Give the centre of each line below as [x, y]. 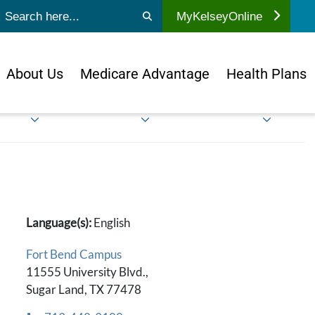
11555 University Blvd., [88, 272]
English [112, 223]
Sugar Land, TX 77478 [84, 290]
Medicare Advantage [145, 73]
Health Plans [266, 73]
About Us [35, 73]
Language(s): [60, 223]
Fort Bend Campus [74, 255]
